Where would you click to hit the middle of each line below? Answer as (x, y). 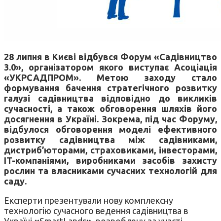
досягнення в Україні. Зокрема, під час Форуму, (110, 119)
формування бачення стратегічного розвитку (110, 88)
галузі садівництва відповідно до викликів (110, 98)
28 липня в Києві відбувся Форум (79, 56)
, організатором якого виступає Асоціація (119, 67)
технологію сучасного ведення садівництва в (96, 210)
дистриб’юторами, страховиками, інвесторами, (110, 150)
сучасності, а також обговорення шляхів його (110, 108)
